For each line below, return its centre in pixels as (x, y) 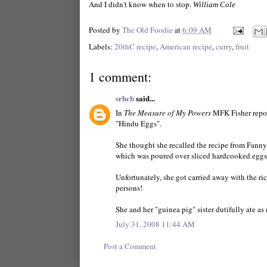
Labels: (102, 46)
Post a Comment (130, 246)
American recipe (186, 46)
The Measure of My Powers (167, 113)
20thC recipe (135, 46)
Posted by (105, 30)
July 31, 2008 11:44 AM (155, 224)
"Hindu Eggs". (139, 124)
